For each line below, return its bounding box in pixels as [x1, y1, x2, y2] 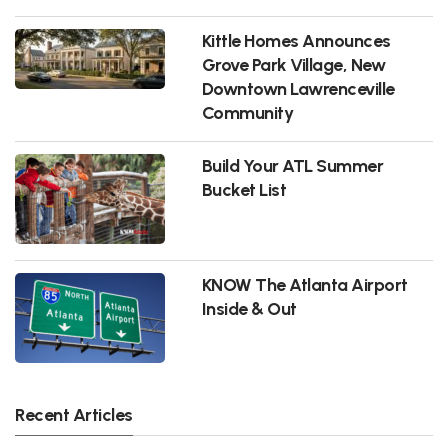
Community [201, 102, 294, 124]
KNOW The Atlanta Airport [201, 274, 408, 296]
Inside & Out [201, 298, 297, 320]
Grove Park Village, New [201, 54, 386, 76]
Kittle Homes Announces [201, 30, 391, 52]
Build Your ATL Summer [201, 155, 384, 177]
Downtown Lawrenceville [201, 78, 395, 100]
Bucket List [201, 179, 287, 201]
